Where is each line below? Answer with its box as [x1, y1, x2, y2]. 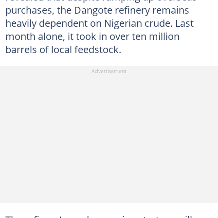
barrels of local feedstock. [5, 42, 121, 56]
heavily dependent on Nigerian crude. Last [5, 16, 194, 30]
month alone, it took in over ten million [5, 29, 180, 43]
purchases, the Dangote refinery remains [5, 2, 189, 17]
